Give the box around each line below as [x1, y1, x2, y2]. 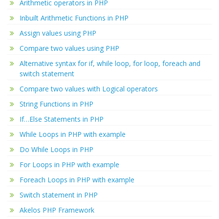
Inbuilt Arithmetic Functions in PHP [20, 13, 129, 22]
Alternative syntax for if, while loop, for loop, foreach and [20, 58, 200, 68]
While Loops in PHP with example [20, 129, 126, 139]
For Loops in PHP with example [20, 159, 119, 169]
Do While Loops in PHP [20, 144, 93, 154]
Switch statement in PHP [20, 190, 98, 199]
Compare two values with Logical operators [20, 84, 158, 93]
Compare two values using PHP [20, 43, 119, 53]
